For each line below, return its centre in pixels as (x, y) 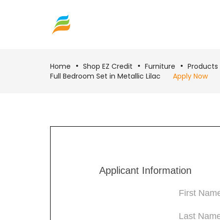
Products (203, 66)
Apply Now (190, 76)
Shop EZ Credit (108, 66)
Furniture (160, 66)
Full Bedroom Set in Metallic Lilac (105, 76)
